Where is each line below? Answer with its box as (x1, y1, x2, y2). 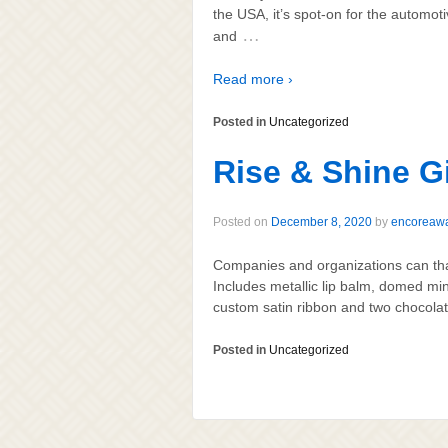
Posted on (213, 214, 271, 229)
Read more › (213, 71, 293, 88)
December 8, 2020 (271, 214, 372, 229)
